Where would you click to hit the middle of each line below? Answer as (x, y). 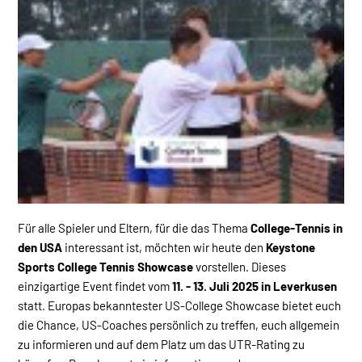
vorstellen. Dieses (240, 266)
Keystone (290, 247)
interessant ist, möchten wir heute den (164, 247)
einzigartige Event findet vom (95, 286)
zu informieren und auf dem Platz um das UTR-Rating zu (161, 344)
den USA (40, 247)
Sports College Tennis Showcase (105, 266)
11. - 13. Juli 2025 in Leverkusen (255, 286)
